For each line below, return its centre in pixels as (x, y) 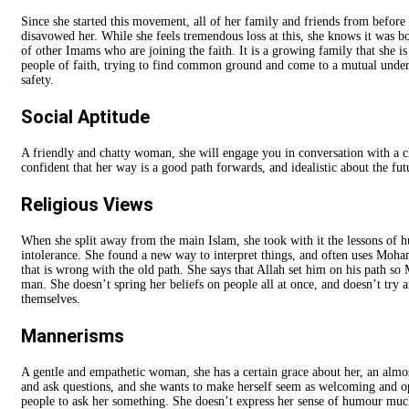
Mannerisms (73, 336)
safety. (37, 79)
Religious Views (87, 204)
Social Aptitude (85, 116)
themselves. (51, 299)
